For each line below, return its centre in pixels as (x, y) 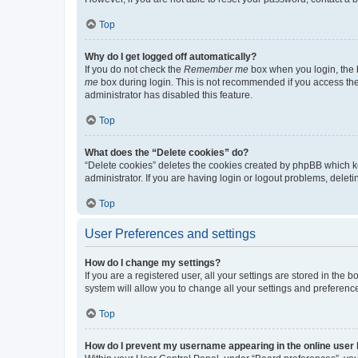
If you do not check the (134, 69)
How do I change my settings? (153, 263)
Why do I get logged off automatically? (171, 56)
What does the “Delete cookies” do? (167, 152)
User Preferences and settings (170, 233)
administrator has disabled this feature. (169, 95)
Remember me (216, 69)
